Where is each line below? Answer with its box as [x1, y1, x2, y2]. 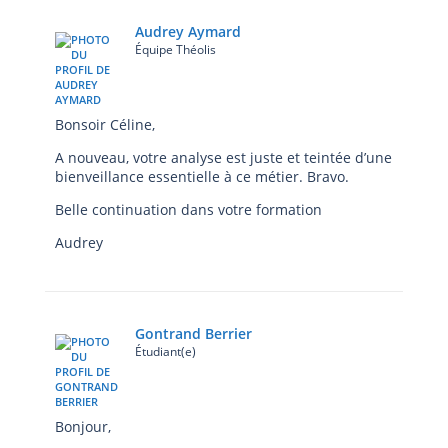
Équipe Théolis [135, 40, 216, 58]
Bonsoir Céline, [55, 114, 155, 134]
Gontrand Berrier [135, 323, 252, 343]
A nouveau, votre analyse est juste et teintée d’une [55, 147, 392, 167]
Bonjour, [55, 416, 111, 436]
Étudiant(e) [135, 342, 196, 360]
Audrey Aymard [135, 21, 241, 41]
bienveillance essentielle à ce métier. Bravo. [55, 166, 349, 186]
